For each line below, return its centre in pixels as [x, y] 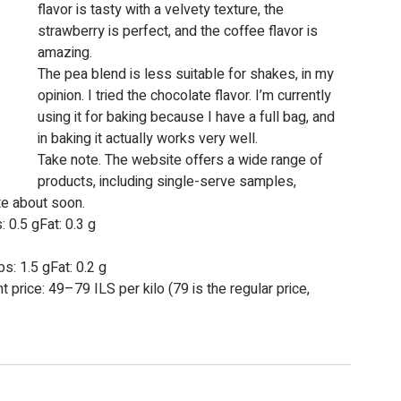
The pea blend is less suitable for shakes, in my [188, 75]
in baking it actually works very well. [148, 139]
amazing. [65, 53]
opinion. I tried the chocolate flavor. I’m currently [186, 96]
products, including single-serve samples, [169, 182]
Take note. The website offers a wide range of [182, 161]
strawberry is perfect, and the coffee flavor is [179, 32]
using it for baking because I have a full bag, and [188, 118]
